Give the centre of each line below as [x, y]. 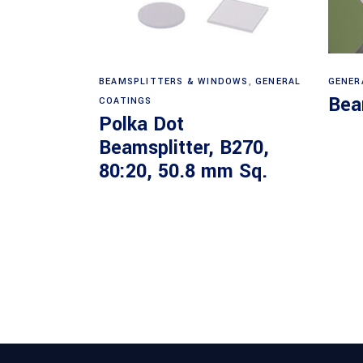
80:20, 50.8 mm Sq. [183, 171]
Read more [202, 73]
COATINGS [126, 100]
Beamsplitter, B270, [184, 147]
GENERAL [278, 81]
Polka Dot [141, 124]
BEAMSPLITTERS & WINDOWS [174, 81]
